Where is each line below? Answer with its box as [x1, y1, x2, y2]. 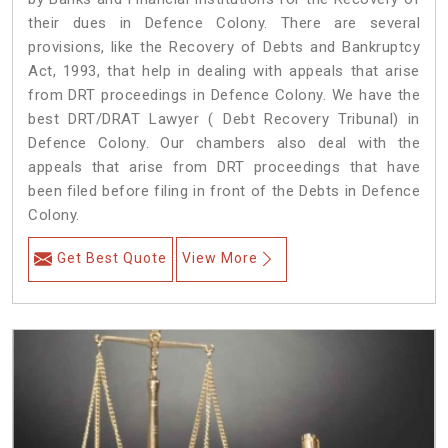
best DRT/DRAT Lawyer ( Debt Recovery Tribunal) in [28, 110, 420, 129]
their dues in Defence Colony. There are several [28, 14, 420, 33]
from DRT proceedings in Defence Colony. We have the [28, 86, 420, 105]
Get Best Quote [57, 250, 167, 267]
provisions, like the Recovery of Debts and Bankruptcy [28, 38, 420, 57]
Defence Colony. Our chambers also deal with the [28, 134, 420, 153]
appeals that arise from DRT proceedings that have [28, 158, 420, 177]
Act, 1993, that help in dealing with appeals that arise [28, 62, 420, 81]
